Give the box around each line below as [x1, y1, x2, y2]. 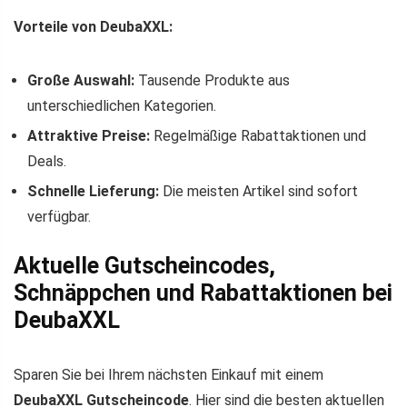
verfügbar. [27, 208, 91, 226]
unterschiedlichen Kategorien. [27, 97, 216, 115]
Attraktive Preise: [27, 127, 150, 145]
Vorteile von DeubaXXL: [14, 18, 173, 36]
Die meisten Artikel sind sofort [159, 183, 358, 201]
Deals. [27, 153, 66, 171]
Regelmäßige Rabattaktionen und [150, 127, 366, 145]
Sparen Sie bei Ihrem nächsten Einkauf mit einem [14, 366, 323, 384]
